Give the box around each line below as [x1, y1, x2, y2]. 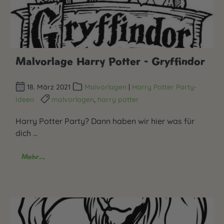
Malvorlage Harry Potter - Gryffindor [15, 53, 205, 68]
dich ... [15, 128, 37, 138]
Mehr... [21, 152, 45, 161]
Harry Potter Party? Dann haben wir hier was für [15, 116, 194, 126]
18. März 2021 [25, 82, 73, 91]
